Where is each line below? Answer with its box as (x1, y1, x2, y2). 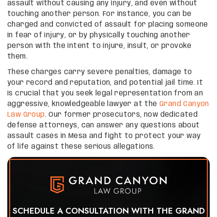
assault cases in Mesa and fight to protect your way (7, 132, 201, 139)
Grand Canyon (159, 100, 209, 108)
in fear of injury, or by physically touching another (7, 31, 190, 39)
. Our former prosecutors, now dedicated (45, 111, 198, 118)
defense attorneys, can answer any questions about (7, 122, 200, 129)
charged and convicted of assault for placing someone (7, 21, 208, 28)
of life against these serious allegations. (7, 143, 155, 150)
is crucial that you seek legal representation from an (7, 90, 203, 97)
